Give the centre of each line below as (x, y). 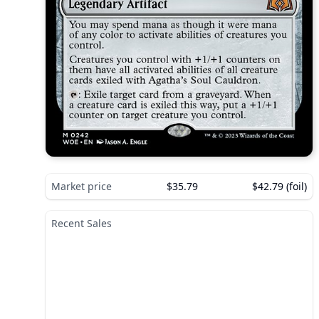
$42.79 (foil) (279, 186)
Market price (82, 186)
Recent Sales (82, 223)
